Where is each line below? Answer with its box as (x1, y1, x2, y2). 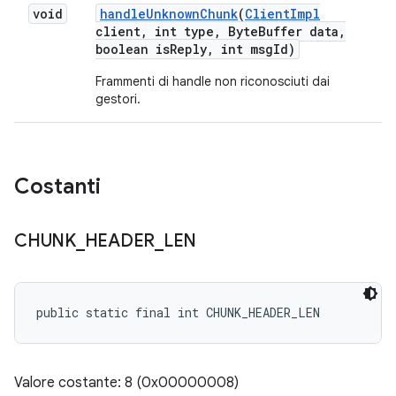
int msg (214, 41, 273, 57)
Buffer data (258, 23, 339, 40)
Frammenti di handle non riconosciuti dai (95, 73, 330, 89)
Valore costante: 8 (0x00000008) (14, 374, 239, 392)
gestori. (95, 91, 141, 107)
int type (148, 23, 214, 40)
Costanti (14, 173, 101, 200)
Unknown (146, 5, 200, 22)
